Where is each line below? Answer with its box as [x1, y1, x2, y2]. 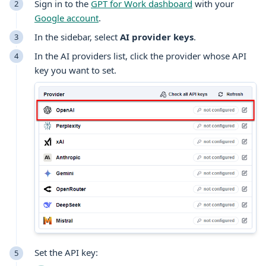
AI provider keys [120, 30, 194, 43]
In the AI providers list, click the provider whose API [34, 49, 246, 62]
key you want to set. [34, 64, 116, 76]
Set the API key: [34, 246, 98, 259]
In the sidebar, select [34, 30, 120, 43]
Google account [34, 11, 99, 24]
